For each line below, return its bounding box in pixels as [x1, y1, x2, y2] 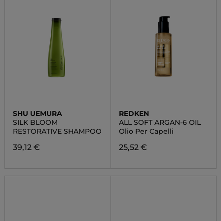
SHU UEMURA [12, 109, 62, 118]
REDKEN [118, 109, 149, 118]
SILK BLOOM [12, 118, 58, 127]
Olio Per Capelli [118, 127, 174, 136]
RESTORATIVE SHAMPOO [12, 127, 102, 136]
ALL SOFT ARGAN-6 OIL [118, 118, 201, 127]
